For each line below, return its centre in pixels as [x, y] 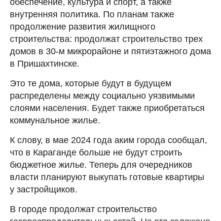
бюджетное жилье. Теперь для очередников [101, 165]
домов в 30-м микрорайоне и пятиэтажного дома [110, 51]
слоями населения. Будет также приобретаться [107, 108]
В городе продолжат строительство [83, 209]
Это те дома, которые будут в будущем [91, 83]
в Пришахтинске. [45, 63]
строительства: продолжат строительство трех [106, 39]
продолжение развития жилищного [83, 26]
